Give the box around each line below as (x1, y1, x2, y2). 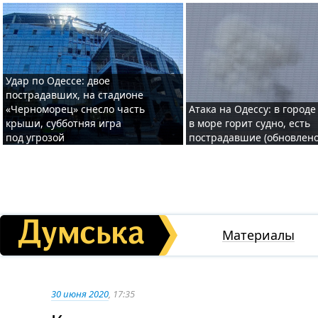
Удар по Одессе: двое (6, 74, 110, 87)
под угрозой (6, 131, 65, 144)
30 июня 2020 (51, 287, 109, 300)
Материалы (222, 226, 295, 243)
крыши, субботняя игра (6, 116, 121, 130)
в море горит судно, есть (189, 116, 310, 130)
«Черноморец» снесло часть (6, 102, 145, 116)
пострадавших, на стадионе (6, 88, 143, 102)
